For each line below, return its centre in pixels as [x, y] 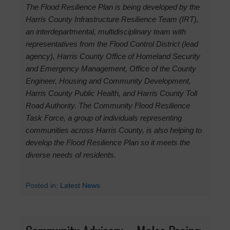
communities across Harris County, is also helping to [114, 130]
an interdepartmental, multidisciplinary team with [106, 31]
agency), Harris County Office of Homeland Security [113, 56]
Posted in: [43, 185]
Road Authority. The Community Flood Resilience [108, 105]
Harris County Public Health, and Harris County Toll [111, 93]
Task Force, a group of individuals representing [104, 118]
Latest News [80, 185]
